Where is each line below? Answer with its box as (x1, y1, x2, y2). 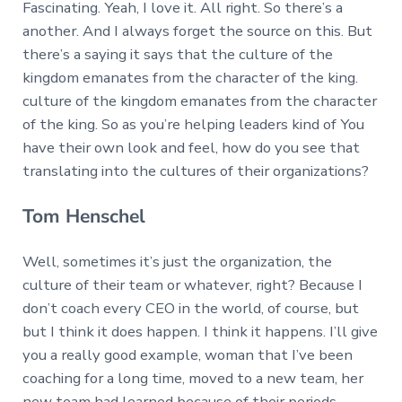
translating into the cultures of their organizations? (22, 160, 369, 181)
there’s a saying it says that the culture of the (22, 43, 333, 65)
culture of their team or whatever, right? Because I (22, 274, 363, 295)
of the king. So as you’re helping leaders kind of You (22, 113, 364, 135)
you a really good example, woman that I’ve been (22, 344, 353, 365)
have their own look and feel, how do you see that (22, 136, 360, 158)
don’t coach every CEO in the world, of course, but (22, 297, 359, 319)
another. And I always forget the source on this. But (22, 20, 372, 41)
